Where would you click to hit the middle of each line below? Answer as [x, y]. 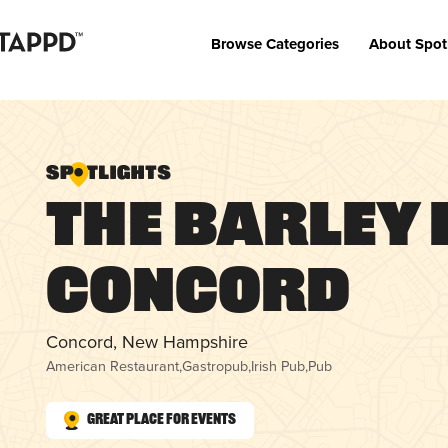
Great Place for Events [161, 420]
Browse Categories [274, 44]
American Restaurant [113, 365]
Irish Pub [278, 365]
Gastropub [215, 365]
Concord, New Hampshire [147, 341]
